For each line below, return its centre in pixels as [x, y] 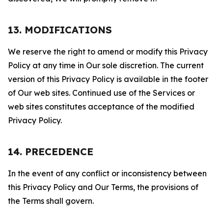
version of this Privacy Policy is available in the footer [108, 79]
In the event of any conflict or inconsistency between [107, 173]
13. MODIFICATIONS [60, 30]
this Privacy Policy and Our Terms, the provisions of [103, 187]
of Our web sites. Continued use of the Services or [101, 93]
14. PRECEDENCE [51, 151]
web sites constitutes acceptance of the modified [101, 107]
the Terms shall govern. [51, 201]
